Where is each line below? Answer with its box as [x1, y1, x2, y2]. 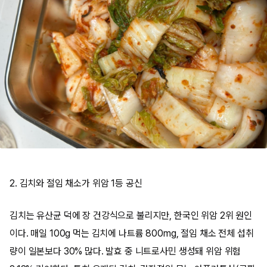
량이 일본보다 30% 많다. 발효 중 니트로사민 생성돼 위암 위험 [10, 246, 241, 257]
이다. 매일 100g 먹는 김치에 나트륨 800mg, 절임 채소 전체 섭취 [10, 228, 254, 239]
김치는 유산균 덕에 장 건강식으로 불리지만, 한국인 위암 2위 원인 [10, 210, 253, 221]
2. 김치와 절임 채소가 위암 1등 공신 [10, 178, 142, 189]
